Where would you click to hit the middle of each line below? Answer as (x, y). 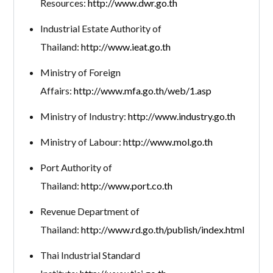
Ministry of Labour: (81, 141)
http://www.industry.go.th (181, 116)
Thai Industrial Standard (90, 255)
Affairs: (57, 90)
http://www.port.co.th (126, 185)
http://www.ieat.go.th (126, 46)
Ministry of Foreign (80, 72)
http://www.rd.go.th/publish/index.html (162, 229)
